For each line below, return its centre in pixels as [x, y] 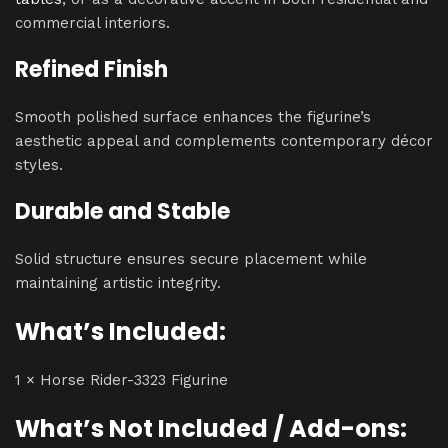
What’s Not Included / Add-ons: [211, 428]
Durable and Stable [122, 211]
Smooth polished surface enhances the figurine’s [193, 116]
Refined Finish [91, 69]
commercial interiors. [92, 22]
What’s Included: [120, 331]
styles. [39, 164]
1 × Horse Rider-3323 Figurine [121, 379]
